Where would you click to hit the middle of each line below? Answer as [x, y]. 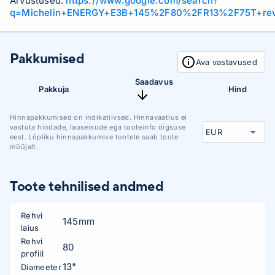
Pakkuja [54, 89]
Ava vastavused [226, 62]
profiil [33, 254]
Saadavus [154, 82]
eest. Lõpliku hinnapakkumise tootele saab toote [94, 137]
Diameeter [41, 267]
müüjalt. [24, 147]
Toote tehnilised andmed [87, 186]
